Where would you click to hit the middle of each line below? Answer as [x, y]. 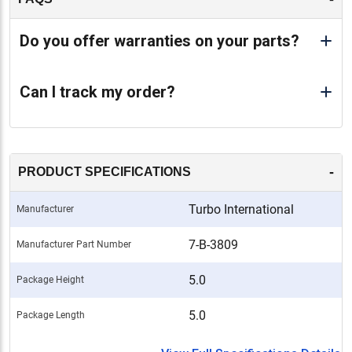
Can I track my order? [97, 92]
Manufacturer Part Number [74, 244]
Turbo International [241, 209]
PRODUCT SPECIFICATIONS [104, 172]
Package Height [50, 279]
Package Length [51, 315]
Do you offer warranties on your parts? [159, 40]
